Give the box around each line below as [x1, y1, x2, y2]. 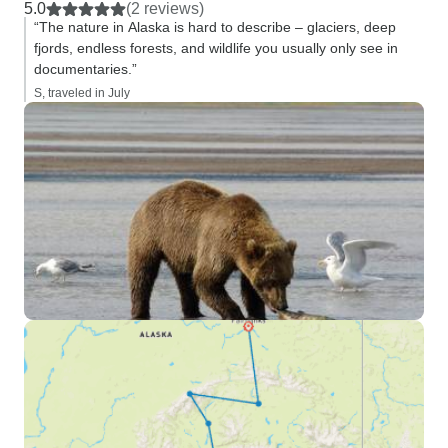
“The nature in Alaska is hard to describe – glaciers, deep [34, 19, 396, 35]
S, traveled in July [34, 86, 130, 100]
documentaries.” [34, 61, 137, 77]
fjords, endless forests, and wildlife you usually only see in [34, 40, 398, 56]
